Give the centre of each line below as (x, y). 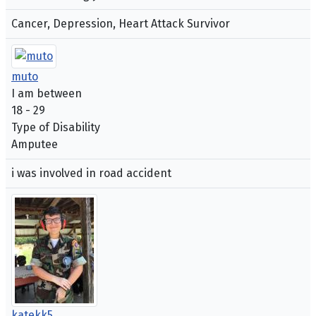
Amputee (35, 145)
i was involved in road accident (91, 174)
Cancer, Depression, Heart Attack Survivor (121, 24)
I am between (47, 94)
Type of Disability (56, 128)
